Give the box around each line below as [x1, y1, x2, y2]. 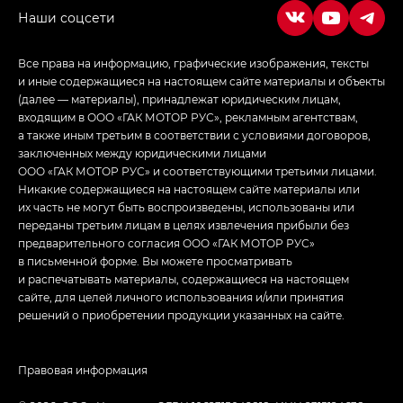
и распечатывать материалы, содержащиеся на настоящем [18, 271, 349, 286]
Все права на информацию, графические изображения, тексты [18, 55, 369, 70]
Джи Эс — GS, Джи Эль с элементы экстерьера [49, 6, 361, 24]
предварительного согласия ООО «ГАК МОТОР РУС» [18, 235, 315, 250]
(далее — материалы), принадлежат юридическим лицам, [18, 91, 341, 106]
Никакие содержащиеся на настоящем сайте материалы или [18, 181, 360, 196]
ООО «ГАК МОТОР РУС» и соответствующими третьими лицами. [18, 163, 377, 178]
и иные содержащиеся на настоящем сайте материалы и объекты [18, 73, 385, 88]
